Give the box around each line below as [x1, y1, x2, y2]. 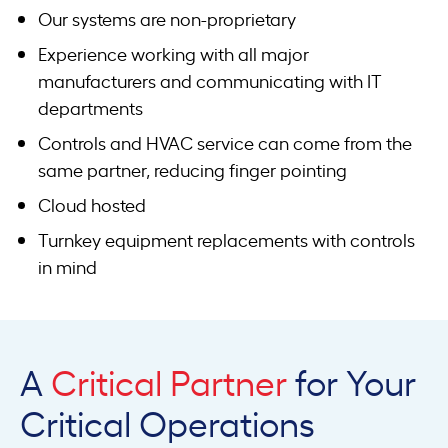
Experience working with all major [38, 41, 309, 66]
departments [38, 95, 143, 120]
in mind [38, 254, 97, 279]
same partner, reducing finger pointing [38, 157, 347, 182]
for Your [287, 357, 416, 405]
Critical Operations [20, 398, 315, 446]
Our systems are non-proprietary [38, 6, 296, 31]
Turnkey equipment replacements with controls [38, 227, 415, 252]
